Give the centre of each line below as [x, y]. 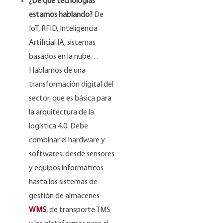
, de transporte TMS [79, 210]
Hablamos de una [57, 71]
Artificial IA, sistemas [62, 43]
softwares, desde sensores [72, 154]
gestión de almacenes [64, 196]
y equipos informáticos [66, 168]
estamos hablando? [61, 15]
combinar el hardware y [67, 140]
